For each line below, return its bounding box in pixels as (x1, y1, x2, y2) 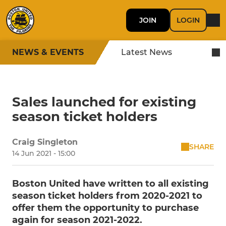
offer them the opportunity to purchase (12, 202, 199, 213)
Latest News (121, 47, 172, 57)
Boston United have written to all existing (12, 178, 209, 189)
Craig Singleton (12, 137, 78, 147)
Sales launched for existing (12, 94, 196, 110)
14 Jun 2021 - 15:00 (12, 149, 75, 158)
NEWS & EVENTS (12, 47, 84, 57)
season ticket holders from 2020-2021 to (12, 190, 202, 201)
